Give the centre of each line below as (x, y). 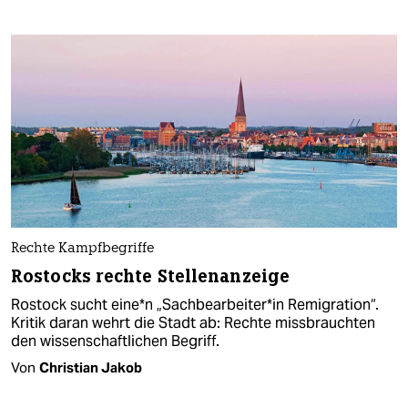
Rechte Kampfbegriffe (82, 249)
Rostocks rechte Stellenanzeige (150, 276)
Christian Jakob (91, 367)
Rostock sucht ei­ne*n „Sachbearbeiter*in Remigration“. (195, 304)
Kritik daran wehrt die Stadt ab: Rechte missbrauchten (193, 322)
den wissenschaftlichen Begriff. (115, 341)
